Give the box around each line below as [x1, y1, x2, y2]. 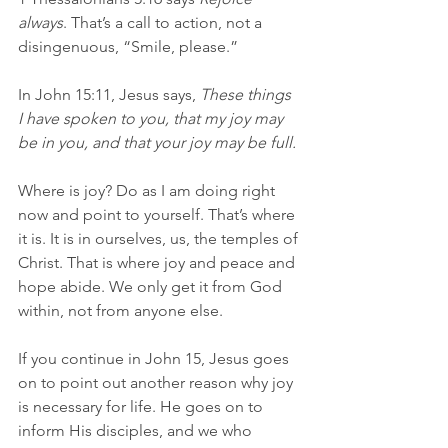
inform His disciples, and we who [18, 420, 256, 440]
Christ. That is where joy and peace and [18, 252, 299, 272]
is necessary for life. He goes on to [18, 396, 267, 416]
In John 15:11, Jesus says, [18, 84, 200, 104]
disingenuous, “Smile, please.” [18, 36, 238, 56]
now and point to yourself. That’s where [18, 204, 299, 224]
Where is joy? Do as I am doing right [18, 180, 279, 200]
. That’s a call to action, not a [63, 12, 266, 32]
